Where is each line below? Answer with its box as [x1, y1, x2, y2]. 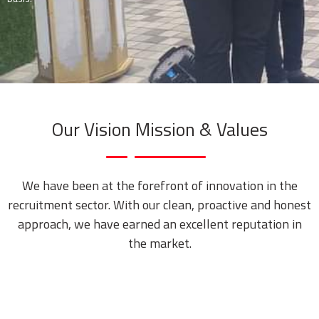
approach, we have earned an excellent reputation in [17, 214, 302, 234]
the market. [127, 234, 192, 253]
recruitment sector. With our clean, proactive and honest [8, 195, 311, 214]
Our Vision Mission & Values [51, 115, 268, 143]
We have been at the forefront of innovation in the [21, 176, 298, 195]
